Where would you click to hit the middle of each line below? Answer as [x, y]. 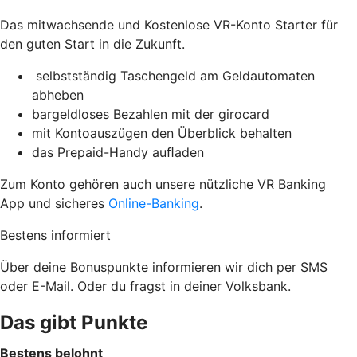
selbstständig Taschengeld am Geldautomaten [173, 75]
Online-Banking [154, 203]
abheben [58, 94]
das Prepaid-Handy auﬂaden [118, 152]
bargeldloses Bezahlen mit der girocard [151, 114]
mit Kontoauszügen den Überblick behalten [162, 133]
